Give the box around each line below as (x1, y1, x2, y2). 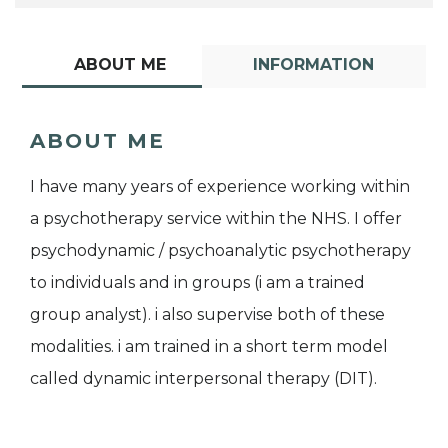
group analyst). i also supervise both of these (30, 304, 385, 324)
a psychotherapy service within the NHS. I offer (30, 208, 402, 228)
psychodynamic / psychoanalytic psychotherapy (30, 240, 411, 260)
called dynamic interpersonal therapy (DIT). (30, 368, 377, 388)
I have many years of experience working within (30, 176, 410, 196)
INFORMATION (253, 54, 375, 74)
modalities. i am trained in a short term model (30, 336, 388, 356)
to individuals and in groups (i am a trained (30, 272, 365, 292)
